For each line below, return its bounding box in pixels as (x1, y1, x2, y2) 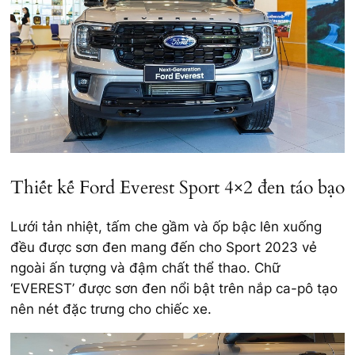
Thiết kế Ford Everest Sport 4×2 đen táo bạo (10, 175, 345, 200)
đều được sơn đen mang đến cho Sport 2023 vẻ (10, 239, 317, 256)
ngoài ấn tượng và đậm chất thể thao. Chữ (10, 260, 281, 277)
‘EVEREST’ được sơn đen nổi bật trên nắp (10, 281, 276, 297)
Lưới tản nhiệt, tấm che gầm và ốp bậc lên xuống (10, 219, 322, 235)
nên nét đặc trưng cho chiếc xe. (10, 301, 212, 318)
